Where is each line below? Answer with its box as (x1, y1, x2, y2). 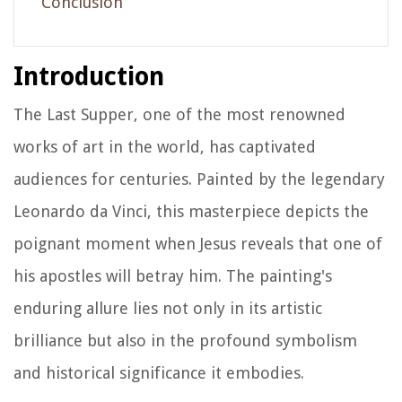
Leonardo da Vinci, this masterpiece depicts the (13, 201, 369, 221)
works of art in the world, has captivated (13, 136, 316, 156)
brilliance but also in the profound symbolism (13, 330, 357, 350)
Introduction (13, 61, 164, 92)
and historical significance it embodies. (13, 363, 304, 382)
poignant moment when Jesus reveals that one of (13, 233, 382, 253)
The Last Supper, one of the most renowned (13, 104, 345, 124)
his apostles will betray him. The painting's (13, 266, 332, 285)
